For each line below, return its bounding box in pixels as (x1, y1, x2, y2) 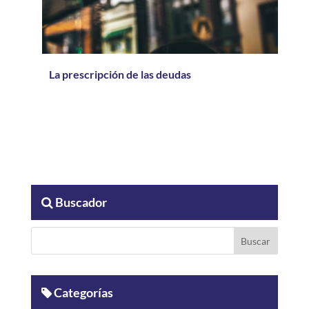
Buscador (52, 195, 107, 210)
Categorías (51, 285, 113, 300)
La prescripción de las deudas (48, 68, 191, 81)
